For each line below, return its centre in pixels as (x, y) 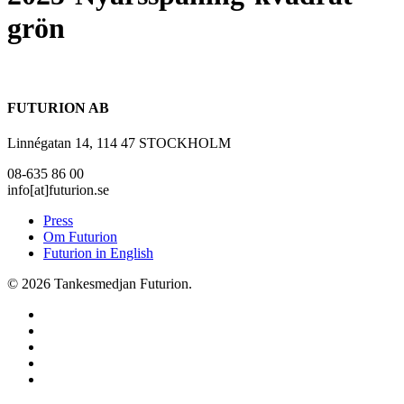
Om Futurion (80, 237)
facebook (69, 330)
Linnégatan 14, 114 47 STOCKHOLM (119, 143)
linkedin (65, 346)
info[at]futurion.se (58, 190)
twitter (60, 314)
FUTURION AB (58, 108)
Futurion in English (98, 253)
